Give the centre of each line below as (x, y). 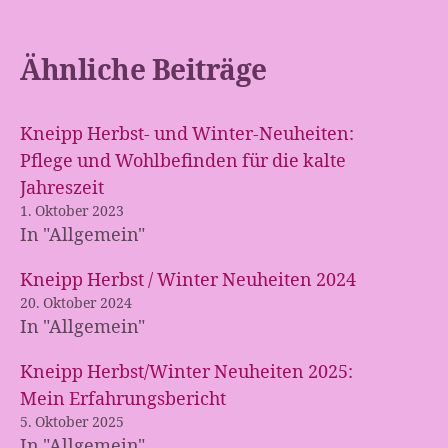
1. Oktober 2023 (72, 211)
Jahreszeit (62, 188)
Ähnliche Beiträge (143, 71)
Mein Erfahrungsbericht (123, 399)
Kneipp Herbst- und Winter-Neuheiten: (187, 134)
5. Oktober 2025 (72, 422)
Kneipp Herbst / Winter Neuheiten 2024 (188, 280)
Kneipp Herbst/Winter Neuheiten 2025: (186, 372)
